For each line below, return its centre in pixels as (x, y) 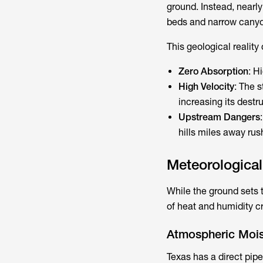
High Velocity (206, 87)
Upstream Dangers (219, 117)
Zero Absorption (213, 71)
